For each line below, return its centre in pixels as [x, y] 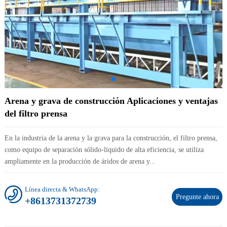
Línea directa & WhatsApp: [62, 189]
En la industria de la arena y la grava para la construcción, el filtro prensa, [111, 138]
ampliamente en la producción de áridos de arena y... [80, 161]
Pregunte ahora [197, 197]
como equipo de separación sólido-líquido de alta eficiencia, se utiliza [104, 149]
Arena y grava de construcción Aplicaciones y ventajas [111, 101]
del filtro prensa [36, 113]
